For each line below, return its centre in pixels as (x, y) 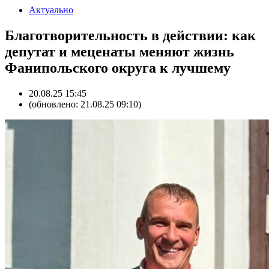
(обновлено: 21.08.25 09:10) (85, 104)
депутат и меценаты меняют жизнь (119, 51)
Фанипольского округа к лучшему (118, 68)
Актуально (51, 10)
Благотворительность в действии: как (130, 35)
